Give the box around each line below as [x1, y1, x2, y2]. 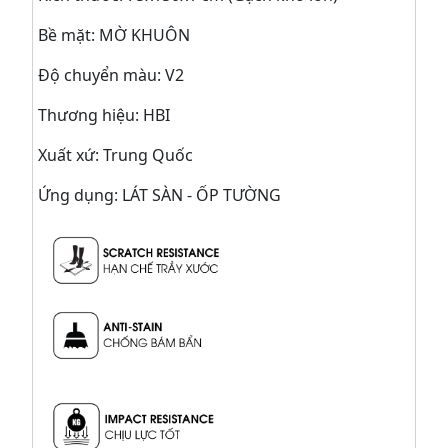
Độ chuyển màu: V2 [38, 63, 184, 86]
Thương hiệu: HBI [38, 103, 170, 126]
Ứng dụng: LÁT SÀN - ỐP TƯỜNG [38, 183, 281, 206]
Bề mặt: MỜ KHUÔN [38, 23, 190, 46]
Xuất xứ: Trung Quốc [38, 143, 193, 166]
